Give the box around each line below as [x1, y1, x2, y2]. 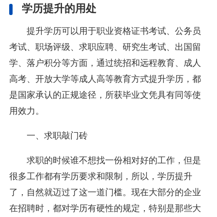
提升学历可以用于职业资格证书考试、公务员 [26, 26, 201, 36]
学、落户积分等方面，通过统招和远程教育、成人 [9, 58, 201, 68]
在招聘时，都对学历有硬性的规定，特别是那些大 [9, 203, 201, 213]
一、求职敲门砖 [26, 130, 88, 140]
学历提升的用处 [22, 2, 97, 15]
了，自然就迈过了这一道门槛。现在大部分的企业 [9, 187, 201, 197]
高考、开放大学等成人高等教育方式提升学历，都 [9, 74, 201, 84]
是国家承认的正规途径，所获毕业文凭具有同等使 [9, 90, 201, 100]
